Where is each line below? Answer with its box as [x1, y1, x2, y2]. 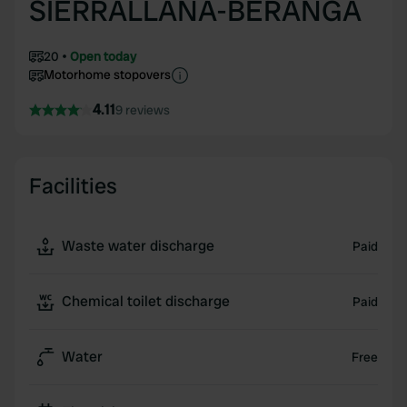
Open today [70, 48, 136, 65]
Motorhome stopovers [44, 66, 171, 83]
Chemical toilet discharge [62, 292, 230, 311]
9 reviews [115, 102, 170, 118]
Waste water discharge [62, 236, 214, 255]
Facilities [29, 172, 117, 200]
